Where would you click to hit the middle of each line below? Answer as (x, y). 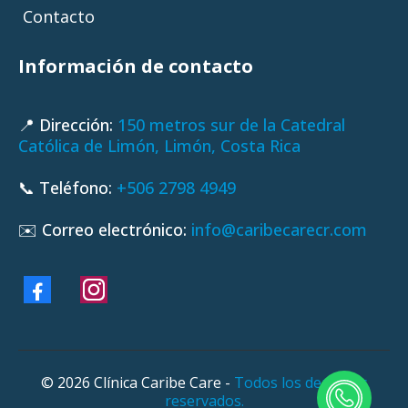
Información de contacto (136, 66)
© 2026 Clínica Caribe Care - (137, 382)
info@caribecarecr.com (279, 229)
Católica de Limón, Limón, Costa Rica (159, 146)
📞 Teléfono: (67, 188)
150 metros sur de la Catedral (231, 125)
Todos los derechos (301, 382)
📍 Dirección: (68, 125)
